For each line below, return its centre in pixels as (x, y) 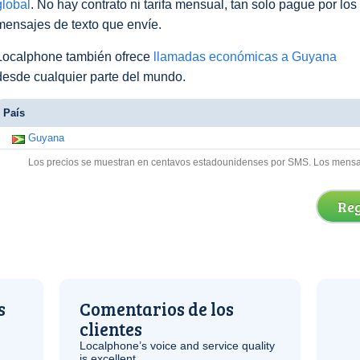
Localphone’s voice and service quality (177, 346)
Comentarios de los (157, 309)
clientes (111, 329)
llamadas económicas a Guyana (245, 57)
